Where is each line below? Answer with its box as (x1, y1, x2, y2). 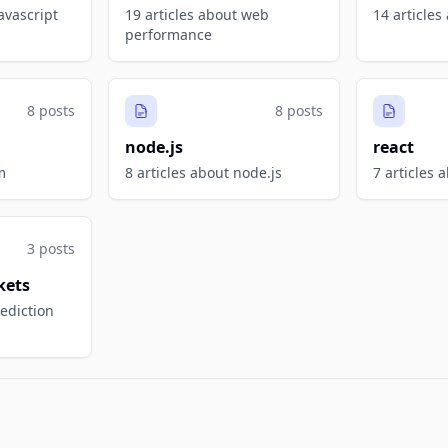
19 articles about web (125, 5, 269, 24)
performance (125, 25, 212, 44)
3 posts (27, 239, 75, 258)
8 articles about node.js (125, 163, 282, 182)
